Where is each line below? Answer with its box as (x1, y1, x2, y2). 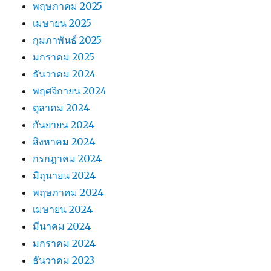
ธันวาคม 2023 (33, 254, 95, 267)
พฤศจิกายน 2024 (33, 85, 107, 97)
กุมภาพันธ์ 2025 (33, 34, 102, 47)
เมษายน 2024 (33, 203, 93, 216)
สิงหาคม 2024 (33, 135, 96, 148)
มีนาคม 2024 (33, 220, 91, 233)
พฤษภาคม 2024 (33, 186, 104, 199)
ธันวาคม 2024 (33, 68, 96, 80)
